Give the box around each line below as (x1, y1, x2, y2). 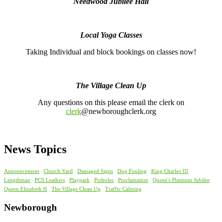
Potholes (94, 177, 113, 183)
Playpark (69, 177, 90, 183)
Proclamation (118, 177, 148, 183)
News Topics (4, 143, 66, 156)
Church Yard (44, 168, 73, 174)
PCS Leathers (35, 177, 65, 183)
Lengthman (4, 177, 30, 183)
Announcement (4, 168, 39, 174)
